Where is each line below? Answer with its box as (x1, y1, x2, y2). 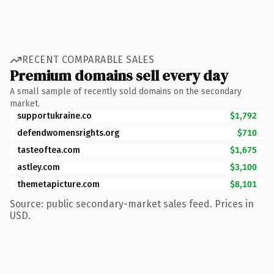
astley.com (17, 161, 60, 172)
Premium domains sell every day (10, 65, 228, 86)
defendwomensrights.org (17, 127, 119, 138)
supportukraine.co (17, 110, 92, 121)
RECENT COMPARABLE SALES (22, 54, 155, 65)
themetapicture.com (17, 179, 100, 190)
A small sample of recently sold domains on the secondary (10, 86, 242, 97)
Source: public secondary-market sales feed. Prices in (10, 198, 254, 210)
